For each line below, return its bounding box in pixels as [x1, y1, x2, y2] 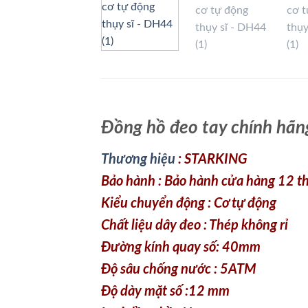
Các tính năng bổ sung [101, 261, 228, 275]
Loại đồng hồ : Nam [101, 239, 210, 253]
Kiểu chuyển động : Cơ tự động [101, 129, 276, 143]
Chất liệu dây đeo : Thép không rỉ [101, 151, 291, 165]
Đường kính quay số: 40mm [101, 173, 261, 187]
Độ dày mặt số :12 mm [101, 217, 230, 231]
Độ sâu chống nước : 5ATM [101, 195, 256, 209]
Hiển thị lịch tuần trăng [101, 283, 234, 297]
